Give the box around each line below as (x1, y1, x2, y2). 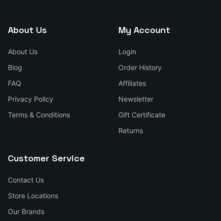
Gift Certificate (118, 110, 165, 119)
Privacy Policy (8, 95, 53, 103)
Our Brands (8, 207, 44, 216)
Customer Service (8, 152, 85, 164)
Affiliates (118, 79, 146, 87)
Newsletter (118, 95, 153, 103)
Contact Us (8, 176, 44, 184)
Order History (118, 63, 162, 72)
